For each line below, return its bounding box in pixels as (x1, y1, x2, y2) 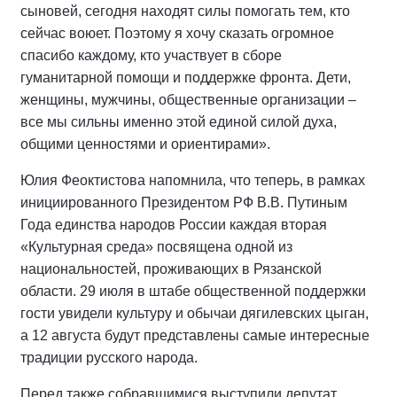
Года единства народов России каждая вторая (20, 217, 327, 232)
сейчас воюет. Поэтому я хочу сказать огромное (20, 26, 334, 41)
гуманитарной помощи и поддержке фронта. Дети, (20, 70, 351, 85)
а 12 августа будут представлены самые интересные (20, 328, 370, 343)
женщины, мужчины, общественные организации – (20, 92, 356, 107)
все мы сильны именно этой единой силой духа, (20, 114, 337, 129)
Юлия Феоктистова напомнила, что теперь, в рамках (20, 173, 365, 188)
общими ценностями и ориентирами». (20, 136, 270, 152)
